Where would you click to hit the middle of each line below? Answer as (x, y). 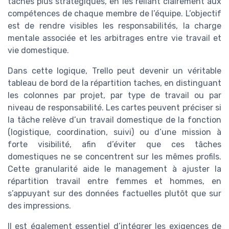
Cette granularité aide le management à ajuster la (114, 169)
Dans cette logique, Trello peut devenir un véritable (114, 71)
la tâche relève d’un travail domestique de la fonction (114, 120)
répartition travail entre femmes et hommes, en (114, 181)
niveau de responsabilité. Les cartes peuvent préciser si (114, 108)
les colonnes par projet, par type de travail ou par (114, 96)
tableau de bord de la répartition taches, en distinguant (114, 83)
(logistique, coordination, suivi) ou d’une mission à (114, 132)
